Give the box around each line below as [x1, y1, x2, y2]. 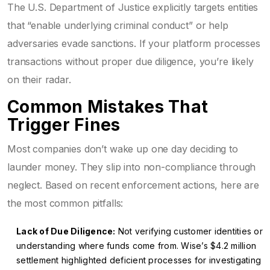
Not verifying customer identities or [115, 226, 263, 236]
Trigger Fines [7, 115, 121, 135]
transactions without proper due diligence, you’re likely [7, 55, 254, 67]
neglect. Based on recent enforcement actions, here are [7, 179, 259, 191]
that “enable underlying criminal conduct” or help [7, 19, 228, 31]
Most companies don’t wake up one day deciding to [7, 143, 238, 155]
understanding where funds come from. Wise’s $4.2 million [16, 240, 256, 251]
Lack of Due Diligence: [16, 226, 116, 236]
